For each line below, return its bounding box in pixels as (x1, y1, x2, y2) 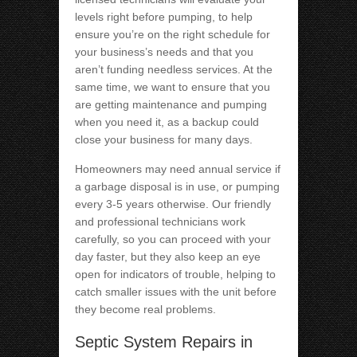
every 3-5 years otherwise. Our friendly (75, 198, 271, 211)
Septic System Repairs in (75, 333, 253, 351)
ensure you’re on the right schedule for (75, 28, 270, 41)
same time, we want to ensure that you (75, 80, 270, 94)
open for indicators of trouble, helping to (75, 268, 276, 281)
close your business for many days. (75, 133, 253, 147)
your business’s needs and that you (75, 45, 253, 59)
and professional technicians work (75, 215, 245, 229)
